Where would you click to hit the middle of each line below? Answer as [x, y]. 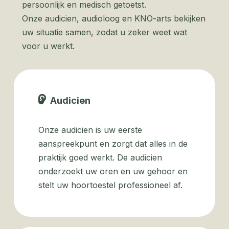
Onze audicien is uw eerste [90, 130]
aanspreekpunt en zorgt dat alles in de [113, 144]
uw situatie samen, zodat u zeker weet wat [104, 32]
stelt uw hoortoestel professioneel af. [111, 185]
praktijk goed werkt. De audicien [100, 157]
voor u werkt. [48, 46]
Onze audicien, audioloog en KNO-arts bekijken [113, 18]
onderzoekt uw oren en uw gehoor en [113, 171]
